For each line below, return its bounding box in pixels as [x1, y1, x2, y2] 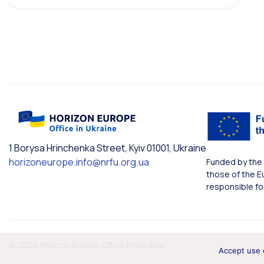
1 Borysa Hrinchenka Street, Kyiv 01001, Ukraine [9, 141, 206, 154]
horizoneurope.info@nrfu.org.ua [9, 155, 149, 169]
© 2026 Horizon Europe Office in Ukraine [9, 239, 164, 251]
